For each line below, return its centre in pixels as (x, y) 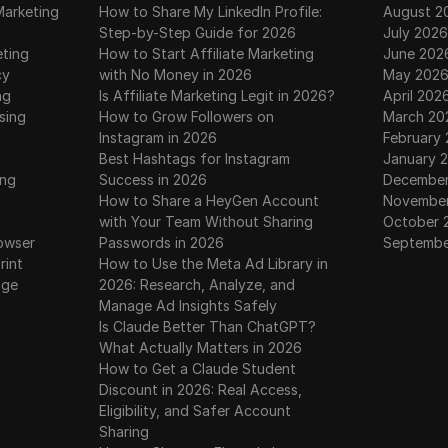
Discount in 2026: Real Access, (201, 389)
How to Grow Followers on (187, 116)
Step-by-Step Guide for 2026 (198, 32)
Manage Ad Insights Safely (188, 305)
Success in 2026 (153, 179)
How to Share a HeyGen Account (209, 200)
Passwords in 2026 (162, 242)
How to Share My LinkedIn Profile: (211, 11)
